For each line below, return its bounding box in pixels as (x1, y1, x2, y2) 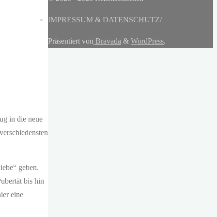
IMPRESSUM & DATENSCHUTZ (48, 15, 160, 24)
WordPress (131, 37, 164, 46)
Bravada (93, 37, 121, 46)
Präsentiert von (48, 37, 93, 46)
